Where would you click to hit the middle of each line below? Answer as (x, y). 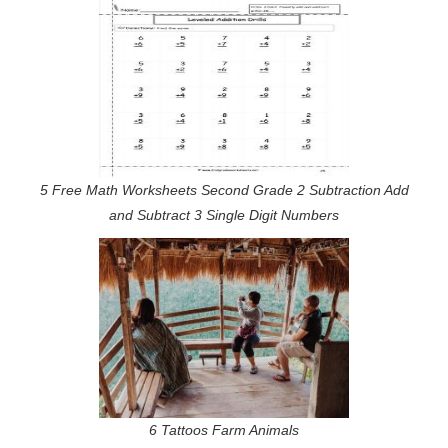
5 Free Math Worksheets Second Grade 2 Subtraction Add (224, 189)
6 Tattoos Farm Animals (224, 429)
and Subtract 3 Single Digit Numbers (224, 214)
